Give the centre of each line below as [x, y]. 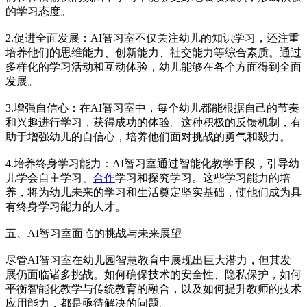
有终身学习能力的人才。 [66, 207]
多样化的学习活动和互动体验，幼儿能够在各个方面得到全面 [153, 67]
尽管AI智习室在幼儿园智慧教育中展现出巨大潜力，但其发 [148, 260]
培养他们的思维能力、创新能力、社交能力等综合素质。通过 [153, 53]
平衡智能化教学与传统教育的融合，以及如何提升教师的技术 [153, 289]
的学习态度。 [38, 12]
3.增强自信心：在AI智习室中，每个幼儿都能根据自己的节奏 [152, 108]
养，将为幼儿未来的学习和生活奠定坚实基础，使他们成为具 [153, 193]
